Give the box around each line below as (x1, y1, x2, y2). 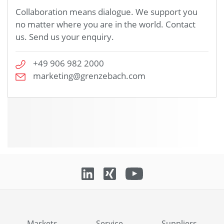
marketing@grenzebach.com (33, 70, 145, 82)
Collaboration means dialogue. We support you (15, 6, 197, 18)
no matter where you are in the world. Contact (15, 18, 195, 30)
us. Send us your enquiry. (15, 31, 114, 43)
